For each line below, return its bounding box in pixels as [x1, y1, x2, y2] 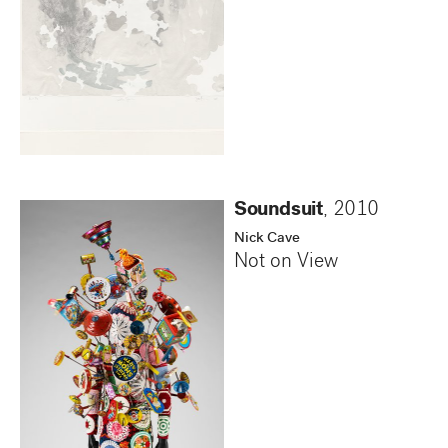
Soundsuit [234, 201, 324, 222]
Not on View [234, 253, 338, 274]
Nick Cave [234, 231, 300, 248]
